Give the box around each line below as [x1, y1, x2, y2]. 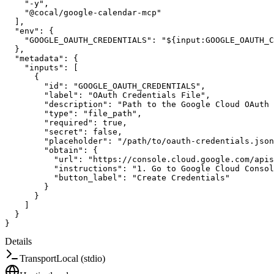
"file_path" [83, 108, 137, 118]
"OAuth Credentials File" [88, 90, 206, 100]
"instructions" [54, 163, 122, 173]
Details [5, 235, 32, 246]
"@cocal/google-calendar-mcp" [24, 7, 161, 17]
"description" [44, 99, 108, 109]
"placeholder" [44, 136, 108, 146]
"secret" [44, 127, 83, 136]
